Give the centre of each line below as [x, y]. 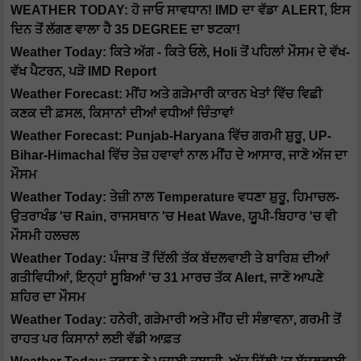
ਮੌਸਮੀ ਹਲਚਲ [45, 236]
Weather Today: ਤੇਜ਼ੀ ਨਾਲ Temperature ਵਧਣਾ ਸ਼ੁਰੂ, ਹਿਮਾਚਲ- [175, 197]
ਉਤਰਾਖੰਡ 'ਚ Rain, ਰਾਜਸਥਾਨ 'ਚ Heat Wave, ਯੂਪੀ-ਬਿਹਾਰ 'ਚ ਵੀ [174, 217]
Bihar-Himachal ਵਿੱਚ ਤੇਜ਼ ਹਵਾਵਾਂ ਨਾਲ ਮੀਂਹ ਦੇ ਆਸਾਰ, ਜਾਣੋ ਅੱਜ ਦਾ [179, 156]
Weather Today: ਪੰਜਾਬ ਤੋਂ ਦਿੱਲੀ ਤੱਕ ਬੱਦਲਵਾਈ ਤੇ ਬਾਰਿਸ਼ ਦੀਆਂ [170, 259]
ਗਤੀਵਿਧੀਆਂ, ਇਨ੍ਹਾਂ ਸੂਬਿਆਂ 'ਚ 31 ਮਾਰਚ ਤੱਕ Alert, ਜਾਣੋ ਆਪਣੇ [167, 278]
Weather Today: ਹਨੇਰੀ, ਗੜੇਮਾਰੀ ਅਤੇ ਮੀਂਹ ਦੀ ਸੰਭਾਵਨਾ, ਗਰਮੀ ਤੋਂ [176, 320]
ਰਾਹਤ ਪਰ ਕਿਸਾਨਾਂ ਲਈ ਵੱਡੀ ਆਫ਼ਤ [95, 339]
